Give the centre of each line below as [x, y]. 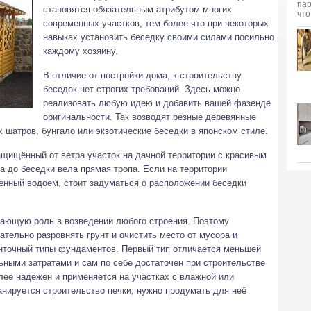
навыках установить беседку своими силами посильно [159, 37]
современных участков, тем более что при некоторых [156, 23]
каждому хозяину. [81, 51]
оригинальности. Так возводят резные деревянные [150, 117]
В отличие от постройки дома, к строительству [142, 75]
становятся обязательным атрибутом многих [137, 9]
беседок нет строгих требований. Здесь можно [142, 89]
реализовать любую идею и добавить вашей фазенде [157, 103]
